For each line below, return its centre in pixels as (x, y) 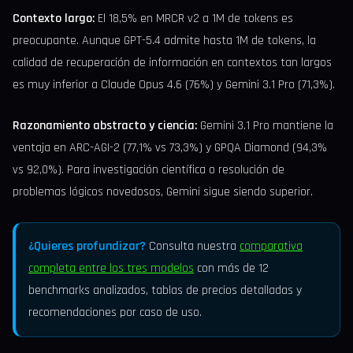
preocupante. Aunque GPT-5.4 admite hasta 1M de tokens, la (164, 41)
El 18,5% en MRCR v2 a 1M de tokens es (194, 19)
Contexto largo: (54, 19)
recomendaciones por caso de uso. (115, 313)
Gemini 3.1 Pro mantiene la (265, 126)
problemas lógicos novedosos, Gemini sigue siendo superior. (163, 192)
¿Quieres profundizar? (87, 247)
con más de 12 (231, 269)
